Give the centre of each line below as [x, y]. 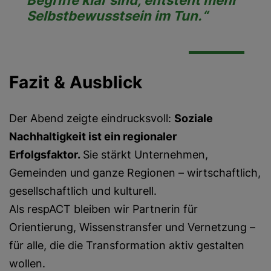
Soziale [194, 118]
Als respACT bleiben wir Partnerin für [103, 209]
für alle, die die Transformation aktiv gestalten [127, 245]
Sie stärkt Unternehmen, [145, 155]
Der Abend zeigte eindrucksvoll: [92, 118]
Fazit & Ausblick [76, 82]
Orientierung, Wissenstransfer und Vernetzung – [132, 227]
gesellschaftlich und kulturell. [83, 191]
